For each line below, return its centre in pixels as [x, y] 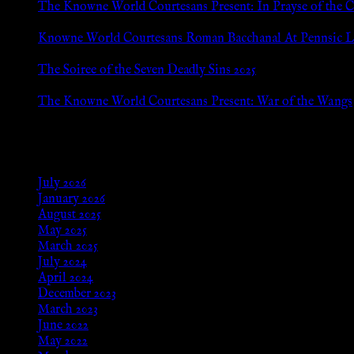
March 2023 [68, 310]
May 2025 [62, 231]
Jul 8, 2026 [64, 23]
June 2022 [63, 326]
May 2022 [63, 342]
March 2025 [68, 247]
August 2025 [70, 215]
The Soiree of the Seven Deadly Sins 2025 [147, 70]
